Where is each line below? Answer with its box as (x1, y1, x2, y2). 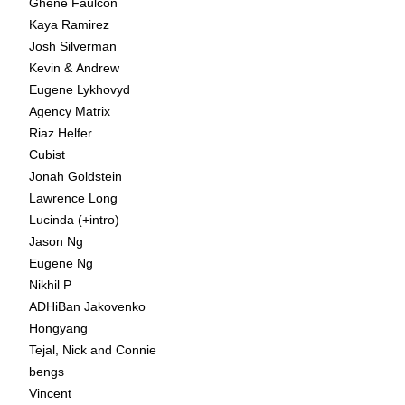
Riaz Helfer (29, 125, 92, 140)
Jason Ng (29, 233, 83, 249)
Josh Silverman (29, 38, 117, 53)
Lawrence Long (29, 190, 118, 205)
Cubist (29, 146, 65, 162)
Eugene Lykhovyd (29, 81, 130, 97)
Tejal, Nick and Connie (29, 342, 156, 357)
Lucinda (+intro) (29, 212, 119, 227)
